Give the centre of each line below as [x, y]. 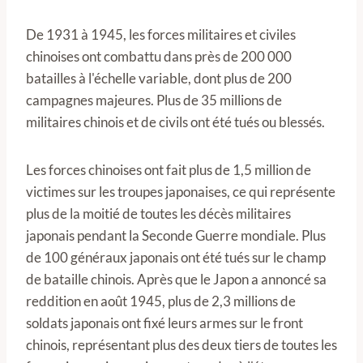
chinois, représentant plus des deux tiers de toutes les [181, 345]
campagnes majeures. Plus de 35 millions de [154, 100]
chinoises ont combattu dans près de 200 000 [159, 56]
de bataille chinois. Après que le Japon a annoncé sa [176, 279]
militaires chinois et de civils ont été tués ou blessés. [175, 122]
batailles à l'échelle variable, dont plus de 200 [159, 78]
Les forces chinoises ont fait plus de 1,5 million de [169, 170]
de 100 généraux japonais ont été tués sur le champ [176, 257]
